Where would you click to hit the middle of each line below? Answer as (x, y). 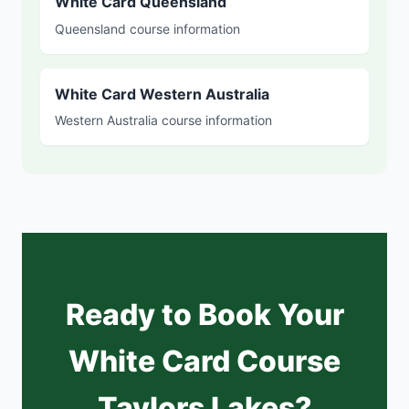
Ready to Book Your (204, 315)
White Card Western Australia (162, 94)
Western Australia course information (163, 121)
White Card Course (204, 362)
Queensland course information (147, 28)
